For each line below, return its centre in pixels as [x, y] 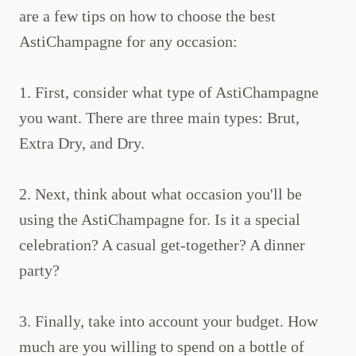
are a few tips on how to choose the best [147, 16]
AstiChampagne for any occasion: [128, 42]
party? [39, 271]
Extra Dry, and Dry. [82, 143]
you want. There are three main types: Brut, [159, 118]
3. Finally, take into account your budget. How [168, 321]
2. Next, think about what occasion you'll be [161, 194]
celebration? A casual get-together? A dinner [162, 245]
